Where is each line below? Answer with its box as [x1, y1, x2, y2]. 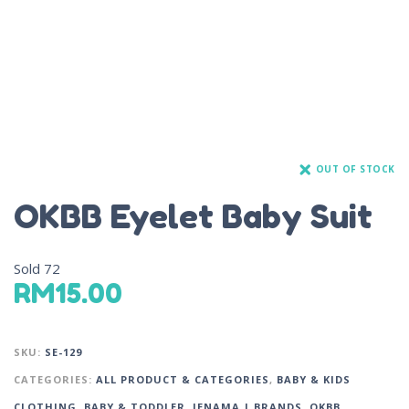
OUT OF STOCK [315, 162, 395, 175]
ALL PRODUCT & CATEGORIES [96, 372, 269, 387]
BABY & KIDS [277, 372, 351, 387]
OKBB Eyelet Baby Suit [14, 196, 372, 236]
